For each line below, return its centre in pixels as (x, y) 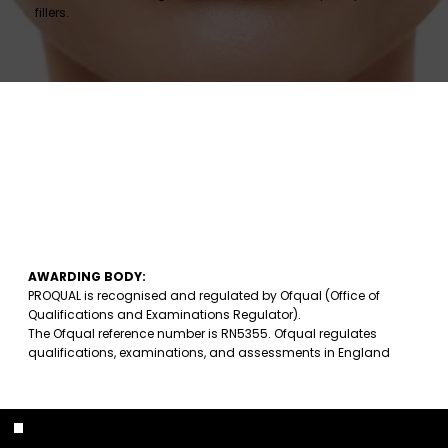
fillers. (52, 13)
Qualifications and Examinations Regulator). (165, 314)
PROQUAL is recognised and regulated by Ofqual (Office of (204, 295)
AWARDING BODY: (87, 276)
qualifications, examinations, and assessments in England (209, 352)
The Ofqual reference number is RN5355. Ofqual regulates (203, 333)
